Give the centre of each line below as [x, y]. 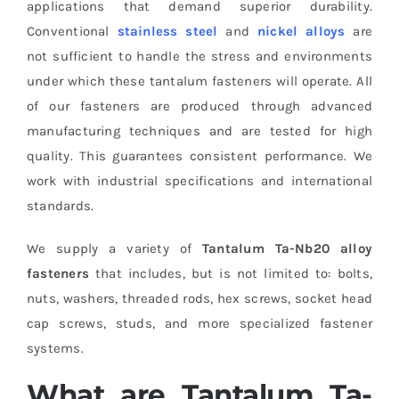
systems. [55, 348]
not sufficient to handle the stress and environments [199, 56]
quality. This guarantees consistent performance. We [199, 155]
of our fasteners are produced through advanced [199, 106]
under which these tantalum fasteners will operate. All [199, 81]
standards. [60, 205]
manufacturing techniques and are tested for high [199, 130]
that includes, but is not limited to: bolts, [231, 273]
